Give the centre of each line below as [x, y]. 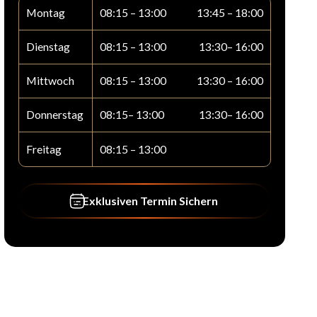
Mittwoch [50, 81]
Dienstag [48, 47]
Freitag [44, 149]
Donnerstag [55, 115]
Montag [46, 13]
